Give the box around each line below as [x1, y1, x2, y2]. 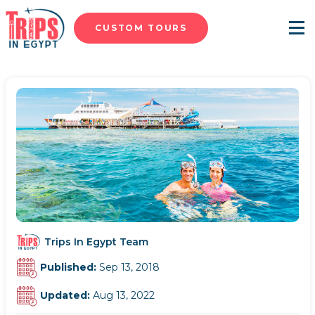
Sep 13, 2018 [98, 260, 160, 274]
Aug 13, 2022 [92, 288, 155, 302]
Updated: [39, 288, 93, 302]
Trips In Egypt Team [44, 235, 148, 248]
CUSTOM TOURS [95, 22, 188, 33]
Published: [39, 260, 99, 274]
